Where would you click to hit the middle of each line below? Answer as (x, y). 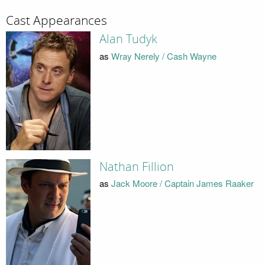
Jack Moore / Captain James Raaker (182, 183)
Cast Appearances (56, 20)
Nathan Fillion (136, 167)
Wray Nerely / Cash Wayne (164, 56)
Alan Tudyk (128, 39)
